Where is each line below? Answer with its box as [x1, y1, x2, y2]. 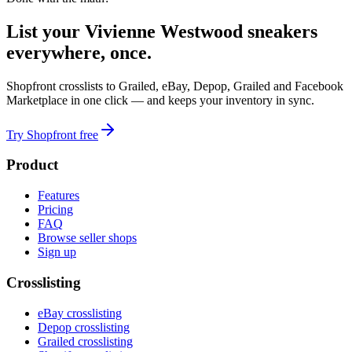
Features [38, 189, 79, 203]
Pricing [38, 203, 73, 217]
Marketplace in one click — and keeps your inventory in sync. [6, 93, 314, 107]
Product [6, 156, 58, 174]
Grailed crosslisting [38, 334, 133, 348]
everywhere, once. [6, 42, 152, 63]
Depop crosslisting [38, 320, 130, 334]
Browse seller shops [38, 231, 137, 245]
